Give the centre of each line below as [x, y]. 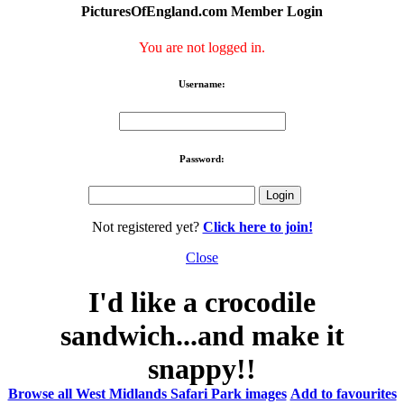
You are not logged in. [202, 47]
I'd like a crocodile [202, 302]
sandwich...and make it [202, 335]
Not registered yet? [147, 227]
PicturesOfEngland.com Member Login [202, 12]
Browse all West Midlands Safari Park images [147, 393]
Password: [202, 158]
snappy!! [202, 368]
